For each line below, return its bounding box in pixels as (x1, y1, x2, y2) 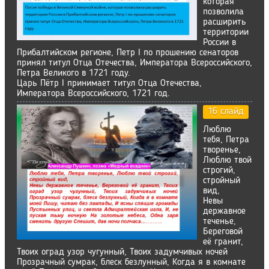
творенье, (203, 145, 241, 155)
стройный (203, 176, 240, 186)
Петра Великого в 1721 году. (17, 68, 130, 78)
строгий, (203, 166, 235, 175)
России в (203, 38, 236, 47)
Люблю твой (203, 156, 252, 165)
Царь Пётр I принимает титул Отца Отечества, (17, 79, 202, 88)
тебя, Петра (203, 135, 249, 145)
